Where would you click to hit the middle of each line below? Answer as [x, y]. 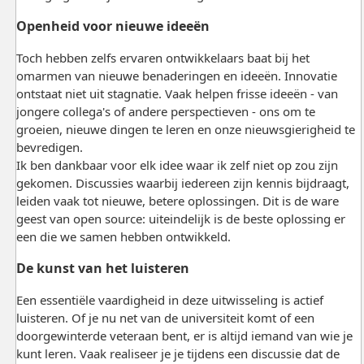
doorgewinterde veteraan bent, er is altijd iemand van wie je [184, 335]
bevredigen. [49, 147]
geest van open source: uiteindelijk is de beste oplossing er [180, 218]
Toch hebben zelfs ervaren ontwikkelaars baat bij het [162, 57]
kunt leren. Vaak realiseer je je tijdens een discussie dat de [178, 353]
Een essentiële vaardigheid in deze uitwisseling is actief [169, 299]
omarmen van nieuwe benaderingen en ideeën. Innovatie [176, 75]
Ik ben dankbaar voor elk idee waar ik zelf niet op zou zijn [177, 165]
